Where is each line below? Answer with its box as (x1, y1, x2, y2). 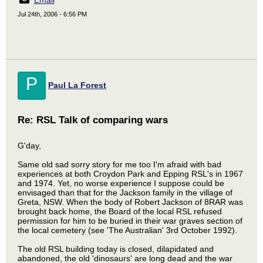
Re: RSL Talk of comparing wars (18, 114, 168, 126)
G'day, (18, 141, 41, 150)
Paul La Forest (48, 80, 106, 90)
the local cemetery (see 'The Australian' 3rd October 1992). (18, 225, 237, 235)
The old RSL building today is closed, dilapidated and (18, 244, 214, 254)
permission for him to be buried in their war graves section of (18, 216, 242, 225)
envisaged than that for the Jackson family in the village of (18, 188, 232, 197)
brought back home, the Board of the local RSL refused (18, 207, 222, 216)
